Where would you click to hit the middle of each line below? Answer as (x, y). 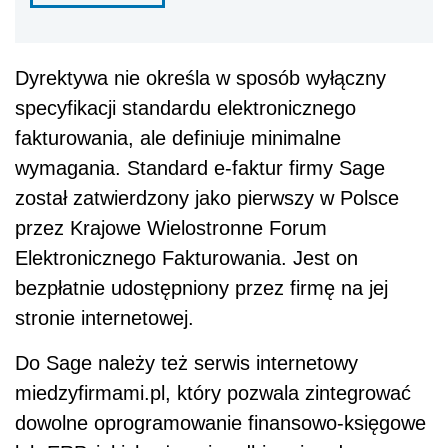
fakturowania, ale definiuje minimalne (178, 138)
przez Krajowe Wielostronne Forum (171, 228)
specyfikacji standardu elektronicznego (185, 108)
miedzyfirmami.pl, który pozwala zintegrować (213, 393)
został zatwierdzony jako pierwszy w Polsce (207, 198)
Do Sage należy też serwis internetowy (186, 363)
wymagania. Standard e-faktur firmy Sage (200, 168)
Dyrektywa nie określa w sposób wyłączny (200, 78)
